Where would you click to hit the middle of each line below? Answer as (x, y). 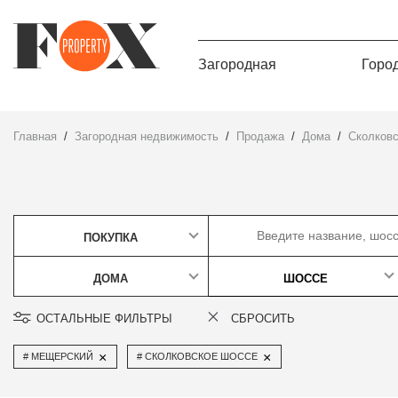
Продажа (264, 137)
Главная (38, 137)
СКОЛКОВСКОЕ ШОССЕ (201, 357)
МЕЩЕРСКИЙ (62, 357)
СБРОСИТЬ (263, 319)
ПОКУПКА (111, 238)
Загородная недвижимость (150, 137)
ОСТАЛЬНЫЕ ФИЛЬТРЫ (104, 319)
